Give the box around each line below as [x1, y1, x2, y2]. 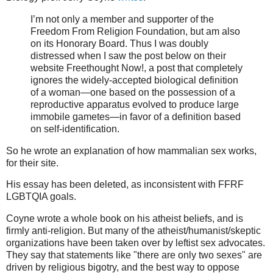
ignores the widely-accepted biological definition [30, 74, 238, 85]
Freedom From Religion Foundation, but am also [30, 26, 240, 37]
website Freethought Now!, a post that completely [30, 62, 243, 73]
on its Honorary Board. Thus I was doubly [30, 38, 208, 49]
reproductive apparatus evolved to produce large [30, 99, 239, 110]
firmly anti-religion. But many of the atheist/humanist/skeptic [6, 225, 261, 236]
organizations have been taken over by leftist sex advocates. [6, 238, 265, 249]
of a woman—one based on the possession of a [30, 87, 235, 97]
